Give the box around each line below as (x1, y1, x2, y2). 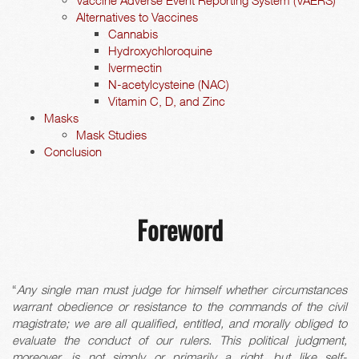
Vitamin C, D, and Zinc (108, 94, 225, 109)
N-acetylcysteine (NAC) (108, 77, 229, 92)
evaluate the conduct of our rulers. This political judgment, (12, 332, 347, 347)
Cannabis (108, 26, 158, 42)
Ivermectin (108, 60, 162, 75)
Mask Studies (76, 127, 147, 143)
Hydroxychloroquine (108, 43, 212, 58)
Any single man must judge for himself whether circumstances (17, 281, 347, 296)
